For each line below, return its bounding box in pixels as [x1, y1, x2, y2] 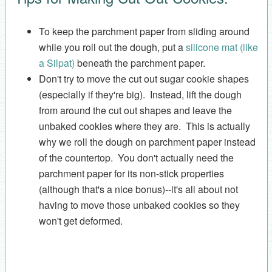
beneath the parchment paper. [74, 55, 205, 70]
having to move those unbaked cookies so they [38, 197, 240, 212]
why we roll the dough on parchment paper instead [38, 134, 256, 149]
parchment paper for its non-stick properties [38, 166, 224, 180]
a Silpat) [38, 55, 75, 70]
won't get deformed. [38, 213, 123, 228]
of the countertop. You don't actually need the [38, 150, 234, 165]
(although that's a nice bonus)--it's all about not [38, 182, 238, 196]
